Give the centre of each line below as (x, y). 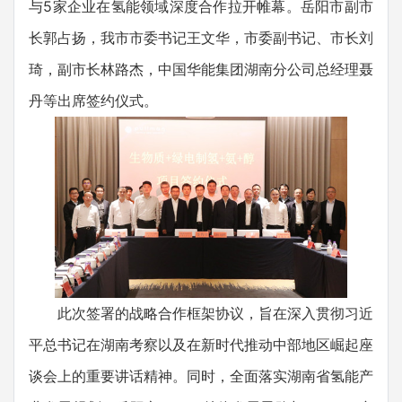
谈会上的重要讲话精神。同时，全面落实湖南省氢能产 (201, 376)
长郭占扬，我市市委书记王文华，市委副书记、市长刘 (201, 38)
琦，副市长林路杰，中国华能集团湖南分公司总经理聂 (201, 69)
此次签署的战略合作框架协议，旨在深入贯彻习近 (201, 313)
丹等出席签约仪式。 (93, 100)
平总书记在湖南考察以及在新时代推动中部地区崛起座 (201, 344)
